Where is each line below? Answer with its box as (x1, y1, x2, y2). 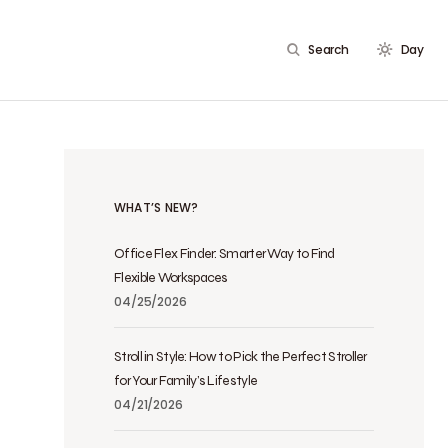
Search (308, 41, 349, 58)
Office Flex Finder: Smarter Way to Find (114, 245, 335, 262)
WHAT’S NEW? (114, 199, 199, 216)
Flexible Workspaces (114, 269, 228, 286)
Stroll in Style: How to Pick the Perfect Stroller (114, 348, 367, 365)
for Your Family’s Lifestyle (114, 372, 258, 389)
